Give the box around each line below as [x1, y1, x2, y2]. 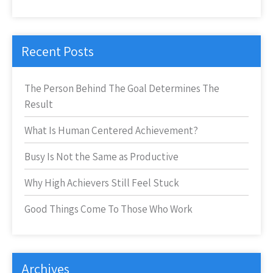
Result [24, 97, 53, 111]
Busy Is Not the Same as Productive [24, 150, 179, 163]
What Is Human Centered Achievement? [24, 124, 198, 137]
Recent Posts [21, 43, 94, 60]
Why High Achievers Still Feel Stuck [24, 176, 179, 190]
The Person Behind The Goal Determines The [24, 82, 219, 95]
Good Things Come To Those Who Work [24, 202, 193, 216]
